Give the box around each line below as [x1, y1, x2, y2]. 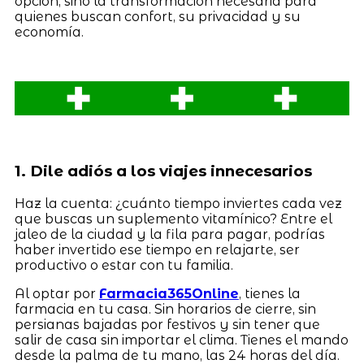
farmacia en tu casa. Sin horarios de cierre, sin [14, 301, 316, 318]
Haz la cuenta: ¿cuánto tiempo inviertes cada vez [14, 196, 342, 212]
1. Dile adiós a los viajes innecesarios [14, 162, 312, 181]
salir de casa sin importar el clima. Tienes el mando [14, 332, 349, 349]
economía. [14, 24, 84, 41]
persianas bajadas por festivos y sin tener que [14, 317, 320, 333]
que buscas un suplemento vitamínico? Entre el [14, 211, 332, 227]
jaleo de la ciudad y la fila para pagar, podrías [14, 227, 325, 243]
